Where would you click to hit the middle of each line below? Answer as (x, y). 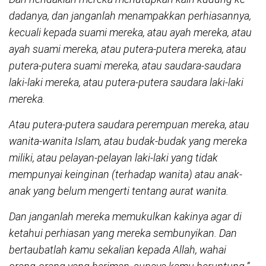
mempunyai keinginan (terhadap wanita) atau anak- (126, 174)
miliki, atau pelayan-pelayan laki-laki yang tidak (113, 157)
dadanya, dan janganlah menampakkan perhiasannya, (130, 15)
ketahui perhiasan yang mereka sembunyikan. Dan (123, 233)
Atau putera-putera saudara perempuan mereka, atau (129, 124)
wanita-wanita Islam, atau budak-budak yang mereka (128, 141)
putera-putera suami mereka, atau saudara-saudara (125, 65)
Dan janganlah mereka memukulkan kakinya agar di (125, 216)
